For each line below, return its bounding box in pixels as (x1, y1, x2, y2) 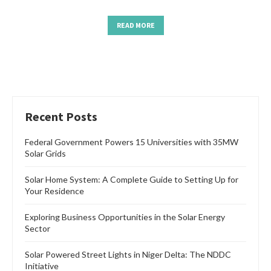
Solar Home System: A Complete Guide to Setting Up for (25, 174, 238, 185)
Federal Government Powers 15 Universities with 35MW (25, 137, 238, 148)
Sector (25, 223, 50, 234)
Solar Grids (25, 148, 66, 159)
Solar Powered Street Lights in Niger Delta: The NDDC (25, 249, 231, 260)
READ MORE (116, 21, 155, 30)
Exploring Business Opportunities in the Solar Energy (25, 212, 225, 223)
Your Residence (25, 186, 84, 197)
